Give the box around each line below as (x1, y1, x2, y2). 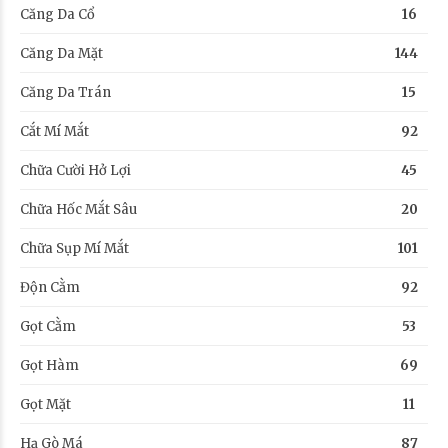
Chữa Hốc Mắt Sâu (20, 200, 137, 218)
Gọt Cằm (20, 317, 76, 335)
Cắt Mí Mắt (20, 122, 89, 140)
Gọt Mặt (20, 395, 71, 413)
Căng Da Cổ (20, 5, 95, 23)
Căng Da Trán (20, 83, 111, 101)
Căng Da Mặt (20, 44, 103, 62)
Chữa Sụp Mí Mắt (20, 239, 129, 257)
